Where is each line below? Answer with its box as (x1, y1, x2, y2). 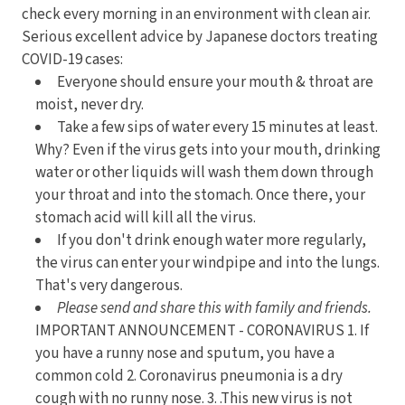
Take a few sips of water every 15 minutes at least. (57, 116, 379, 138)
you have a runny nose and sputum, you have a (35, 342, 335, 364)
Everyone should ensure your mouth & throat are (57, 71, 374, 93)
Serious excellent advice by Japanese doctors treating (22, 25, 379, 48)
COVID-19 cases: (22, 48, 124, 71)
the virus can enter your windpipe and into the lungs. (35, 251, 381, 274)
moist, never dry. (35, 93, 145, 116)
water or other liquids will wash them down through (35, 161, 374, 184)
